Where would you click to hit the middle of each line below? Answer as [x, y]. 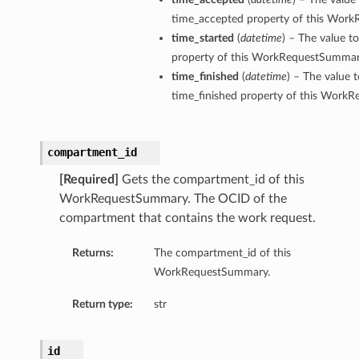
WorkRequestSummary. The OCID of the [173, 199]
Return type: [102, 305]
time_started [202, 38]
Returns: [93, 253]
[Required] [89, 180]
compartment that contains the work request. [187, 218]
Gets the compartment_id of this [211, 180]
